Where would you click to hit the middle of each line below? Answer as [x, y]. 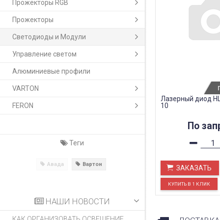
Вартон [92, 164]
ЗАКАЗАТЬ [194, 168]
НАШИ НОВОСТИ [77, 201]
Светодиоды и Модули [49, 37]
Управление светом [44, 54]
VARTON [26, 88]
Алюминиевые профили [51, 71]
